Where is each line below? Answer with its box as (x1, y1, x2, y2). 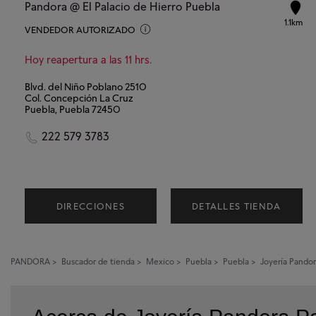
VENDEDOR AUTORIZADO (25, 23, 135, 35)
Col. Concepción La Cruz (25, 91, 133, 104)
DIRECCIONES (56, 200, 126, 212)
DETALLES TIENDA (191, 200, 281, 212)
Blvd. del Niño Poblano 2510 (25, 80, 147, 92)
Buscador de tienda (61, 255, 135, 267)
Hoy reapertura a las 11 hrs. (25, 52, 152, 66)
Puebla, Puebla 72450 (25, 102, 121, 115)
